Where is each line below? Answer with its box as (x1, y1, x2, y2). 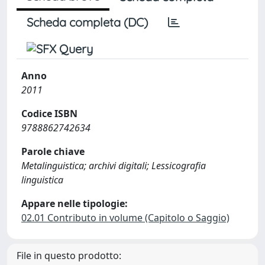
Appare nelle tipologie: (21, 197, 128, 210)
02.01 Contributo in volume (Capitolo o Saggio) (21, 211, 230, 224)
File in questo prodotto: (17, 249, 121, 262)
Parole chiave (21, 145, 85, 158)
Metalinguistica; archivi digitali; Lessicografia (21, 159, 206, 172)
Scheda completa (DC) (27, 15, 148, 30)
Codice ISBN (21, 107, 77, 120)
